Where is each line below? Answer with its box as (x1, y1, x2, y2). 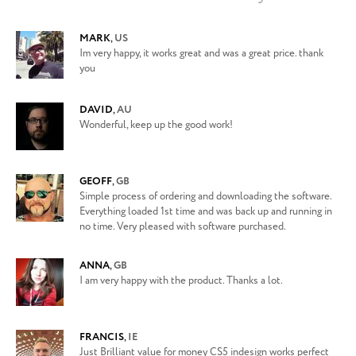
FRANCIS (79, 330, 124, 345)
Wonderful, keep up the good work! (79, 118, 233, 133)
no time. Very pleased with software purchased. (79, 219, 286, 234)
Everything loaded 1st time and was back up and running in (79, 204, 332, 219)
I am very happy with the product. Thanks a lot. (79, 273, 283, 288)
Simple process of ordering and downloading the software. (79, 189, 331, 204)
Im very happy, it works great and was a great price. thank (79, 46, 323, 61)
